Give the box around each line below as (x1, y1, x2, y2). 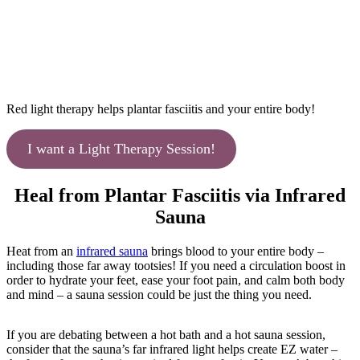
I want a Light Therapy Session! (27, 140, 215, 157)
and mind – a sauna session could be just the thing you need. (6, 287, 312, 301)
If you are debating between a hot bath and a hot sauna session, (6, 327, 325, 342)
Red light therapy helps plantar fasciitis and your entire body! (6, 101, 315, 116)
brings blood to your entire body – (148, 243, 324, 258)
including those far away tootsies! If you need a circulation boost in (6, 258, 346, 272)
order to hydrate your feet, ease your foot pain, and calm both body (6, 272, 345, 287)
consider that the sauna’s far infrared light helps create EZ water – (6, 342, 337, 356)
